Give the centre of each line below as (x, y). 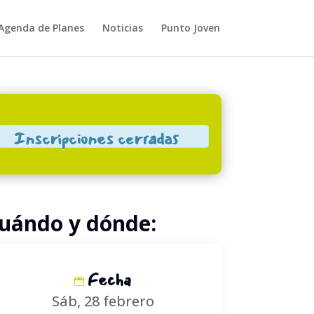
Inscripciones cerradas (96, 138)
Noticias (122, 28)
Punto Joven (190, 28)
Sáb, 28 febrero (103, 301)
